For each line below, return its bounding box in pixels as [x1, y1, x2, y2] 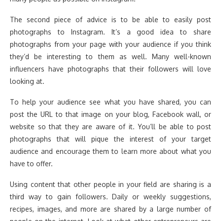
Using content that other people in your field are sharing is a [10, 180, 211, 188]
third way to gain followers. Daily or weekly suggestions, [10, 192, 211, 201]
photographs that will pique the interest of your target [10, 135, 211, 143]
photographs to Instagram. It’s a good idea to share [10, 28, 211, 36]
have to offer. [10, 159, 53, 168]
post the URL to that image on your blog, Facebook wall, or [10, 110, 211, 118]
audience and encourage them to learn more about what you [10, 147, 211, 155]
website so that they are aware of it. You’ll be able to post [10, 122, 211, 131]
